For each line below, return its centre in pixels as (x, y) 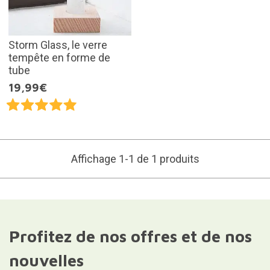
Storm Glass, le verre (58, 45)
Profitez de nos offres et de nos (130, 236)
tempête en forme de (59, 57)
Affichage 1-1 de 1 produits (135, 159)
